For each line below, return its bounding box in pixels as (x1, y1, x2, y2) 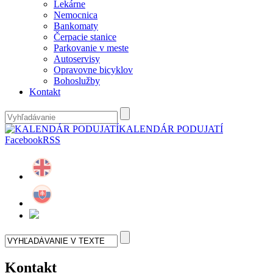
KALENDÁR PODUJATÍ (119, 124, 223, 135)
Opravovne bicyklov (54, 65, 133, 76)
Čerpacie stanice (54, 32, 116, 43)
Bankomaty (54, 21, 98, 32)
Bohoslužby (54, 76, 100, 87)
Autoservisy (54, 54, 100, 65)
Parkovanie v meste (54, 43, 129, 54)
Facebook (5, 135, 43, 146)
